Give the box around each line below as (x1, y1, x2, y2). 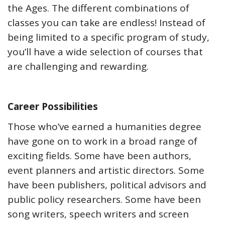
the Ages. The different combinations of (8, 2, 189, 15)
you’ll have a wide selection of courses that (8, 45, 203, 59)
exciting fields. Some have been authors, (8, 149, 191, 163)
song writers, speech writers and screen (8, 207, 189, 221)
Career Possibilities (8, 100, 98, 114)
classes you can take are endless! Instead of (8, 16, 205, 30)
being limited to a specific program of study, (8, 31, 209, 44)
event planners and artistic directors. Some (8, 164, 204, 177)
